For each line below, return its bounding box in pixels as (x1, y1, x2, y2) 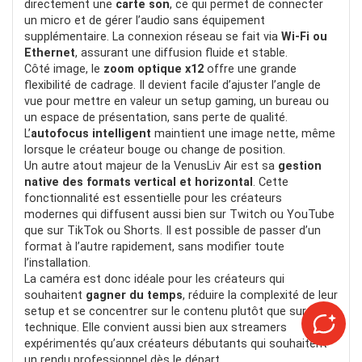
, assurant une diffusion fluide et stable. (75, 45, 288, 60)
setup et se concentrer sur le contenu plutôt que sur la (24, 304, 318, 318)
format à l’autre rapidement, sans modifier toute (24, 239, 284, 254)
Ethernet (24, 45, 75, 60)
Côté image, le (24, 61, 103, 76)
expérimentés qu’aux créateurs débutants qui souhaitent (24, 336, 327, 351)
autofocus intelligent (31, 126, 151, 141)
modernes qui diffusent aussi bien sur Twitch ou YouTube (24, 207, 335, 221)
